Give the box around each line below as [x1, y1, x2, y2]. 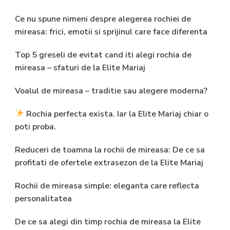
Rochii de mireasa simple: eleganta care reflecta [15, 180, 199, 191]
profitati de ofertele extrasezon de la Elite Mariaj [15, 157, 203, 168]
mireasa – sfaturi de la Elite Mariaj [15, 62, 145, 73]
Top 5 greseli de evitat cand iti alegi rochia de [15, 49, 191, 61]
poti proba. [15, 121, 56, 132]
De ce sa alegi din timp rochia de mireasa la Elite [15, 216, 201, 227]
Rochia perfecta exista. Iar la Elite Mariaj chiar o [24, 108, 209, 120]
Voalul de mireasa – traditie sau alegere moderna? [15, 85, 207, 97]
